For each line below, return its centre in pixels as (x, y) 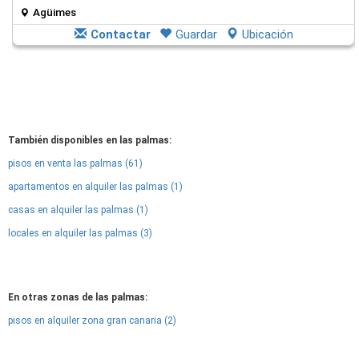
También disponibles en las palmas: (90, 140)
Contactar (120, 34)
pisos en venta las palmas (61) (75, 163)
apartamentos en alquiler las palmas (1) (95, 187)
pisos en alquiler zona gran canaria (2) (92, 321)
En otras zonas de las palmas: (78, 297)
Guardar (196, 34)
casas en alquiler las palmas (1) (78, 210)
